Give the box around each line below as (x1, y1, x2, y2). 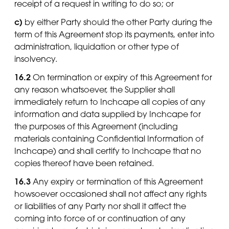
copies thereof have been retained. (14, 158, 154, 169)
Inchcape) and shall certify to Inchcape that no (14, 146, 201, 156)
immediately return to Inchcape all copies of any (14, 97, 205, 107)
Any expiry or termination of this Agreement (31, 176, 203, 187)
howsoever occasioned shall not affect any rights (14, 189, 207, 199)
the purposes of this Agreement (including (14, 121, 178, 132)
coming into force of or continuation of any (14, 213, 186, 224)
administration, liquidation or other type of (14, 41, 179, 52)
